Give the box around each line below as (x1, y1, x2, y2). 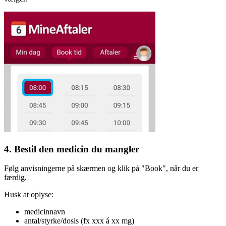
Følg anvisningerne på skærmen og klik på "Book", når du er (4, 164, 198, 173)
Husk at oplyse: (4, 190, 53, 199)
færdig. (4, 173, 27, 182)
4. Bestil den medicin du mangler (4, 143, 139, 154)
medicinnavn (24, 207, 65, 216)
